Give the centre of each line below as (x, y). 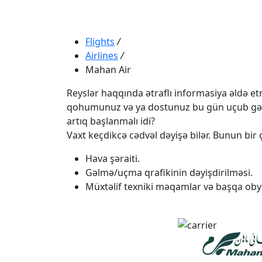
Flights (100, 41)
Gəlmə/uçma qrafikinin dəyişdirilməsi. (169, 172)
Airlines (102, 55)
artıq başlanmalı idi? (111, 121)
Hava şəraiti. (113, 158)
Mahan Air (108, 69)
